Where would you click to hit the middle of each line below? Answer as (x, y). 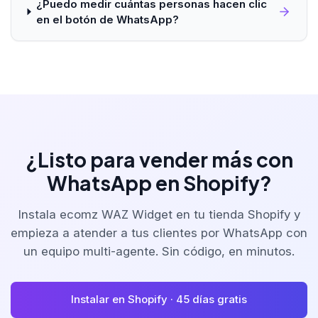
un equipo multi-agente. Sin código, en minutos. (159, 252)
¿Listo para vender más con (159, 160)
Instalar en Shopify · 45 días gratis (159, 300)
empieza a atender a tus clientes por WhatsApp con (159, 233)
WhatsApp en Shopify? (159, 183)
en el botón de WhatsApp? (107, 19)
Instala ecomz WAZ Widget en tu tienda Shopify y (159, 215)
